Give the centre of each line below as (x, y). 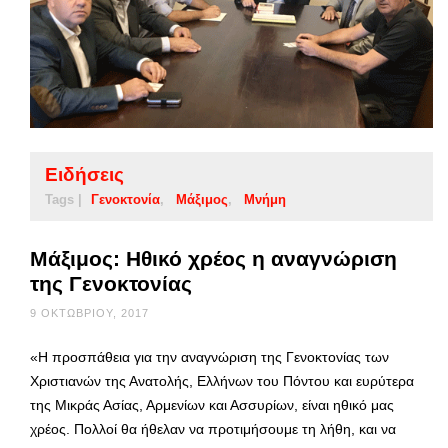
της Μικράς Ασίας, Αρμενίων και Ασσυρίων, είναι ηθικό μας (212, 405)
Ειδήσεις (84, 175)
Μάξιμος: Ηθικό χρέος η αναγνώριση (213, 259)
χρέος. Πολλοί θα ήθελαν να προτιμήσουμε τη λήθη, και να (213, 429)
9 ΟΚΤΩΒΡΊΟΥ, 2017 (89, 313)
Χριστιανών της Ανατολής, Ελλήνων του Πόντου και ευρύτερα (222, 381)
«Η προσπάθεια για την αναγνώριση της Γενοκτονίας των (209, 357)
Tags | (63, 200)
